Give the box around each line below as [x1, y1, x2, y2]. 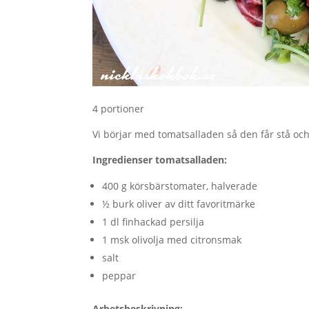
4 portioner [92, 101, 145, 115]
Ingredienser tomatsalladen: [92, 152, 228, 166]
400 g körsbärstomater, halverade [102, 179, 258, 192]
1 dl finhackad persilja [102, 215, 205, 228]
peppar [102, 268, 137, 282]
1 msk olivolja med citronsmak [102, 232, 242, 246]
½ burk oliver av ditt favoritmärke [102, 197, 256, 210]
